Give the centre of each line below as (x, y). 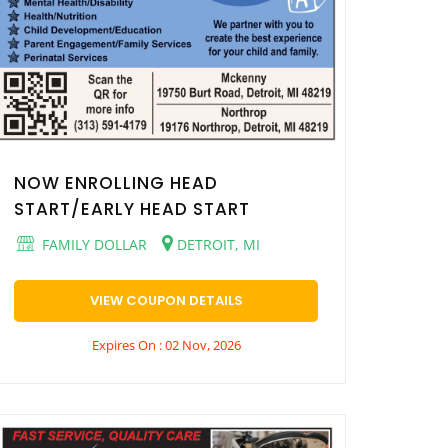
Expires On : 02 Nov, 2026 (166, 345)
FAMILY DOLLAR (92, 245)
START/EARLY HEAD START (132, 209)
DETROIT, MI (216, 245)
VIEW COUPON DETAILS (166, 301)
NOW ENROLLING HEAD (116, 183)
